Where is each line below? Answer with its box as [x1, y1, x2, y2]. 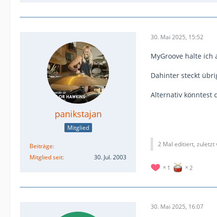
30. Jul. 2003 [94, 153, 126, 161]
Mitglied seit [30, 153, 62, 161]
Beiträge [30, 141, 53, 150]
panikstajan [54, 108, 102, 120]
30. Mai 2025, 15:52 [151, 32, 203, 41]
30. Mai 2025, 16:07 [151, 202, 203, 211]
